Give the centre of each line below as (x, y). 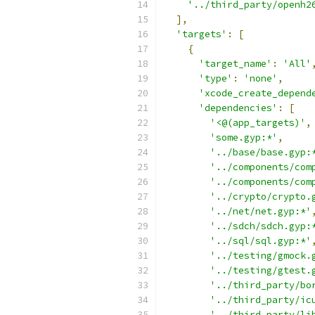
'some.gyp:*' (244, 137)
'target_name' (236, 64)
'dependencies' (238, 108)
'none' (261, 78)
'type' (216, 78)
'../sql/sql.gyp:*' (261, 241)
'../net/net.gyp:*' (261, 211)
